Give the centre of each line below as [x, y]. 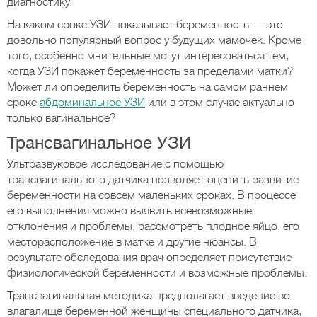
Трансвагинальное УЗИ [99, 143]
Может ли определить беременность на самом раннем [148, 87]
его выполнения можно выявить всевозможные [129, 211]
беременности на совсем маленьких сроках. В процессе [151, 195]
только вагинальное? [62, 118]
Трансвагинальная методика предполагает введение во [149, 296]
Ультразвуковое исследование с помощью [115, 164]
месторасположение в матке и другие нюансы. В [132, 242]
